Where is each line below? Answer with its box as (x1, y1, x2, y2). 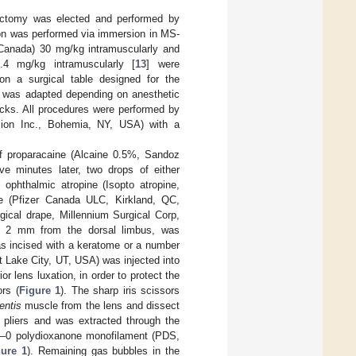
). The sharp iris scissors (60, 284, 180, 297)
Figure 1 (18, 284, 60, 297)
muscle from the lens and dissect (21, 300, 180, 312)
